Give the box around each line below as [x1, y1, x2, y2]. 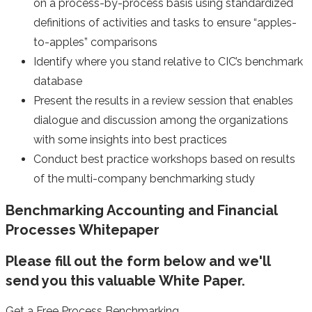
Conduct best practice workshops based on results [33, 153, 295, 166]
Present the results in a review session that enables [33, 94, 293, 108]
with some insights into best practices [33, 133, 227, 147]
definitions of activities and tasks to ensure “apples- [33, 16, 297, 30]
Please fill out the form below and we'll [6, 252, 270, 270]
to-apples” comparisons [33, 36, 157, 49]
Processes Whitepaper [6, 221, 159, 238]
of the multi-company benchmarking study [33, 172, 255, 186]
